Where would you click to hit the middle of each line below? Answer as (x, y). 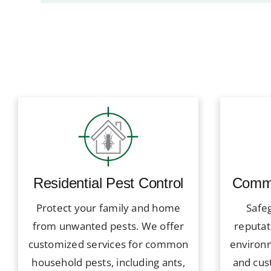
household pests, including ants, (108, 263)
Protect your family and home (108, 208)
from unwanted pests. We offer (108, 226)
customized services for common (108, 244)
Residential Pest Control (108, 183)
